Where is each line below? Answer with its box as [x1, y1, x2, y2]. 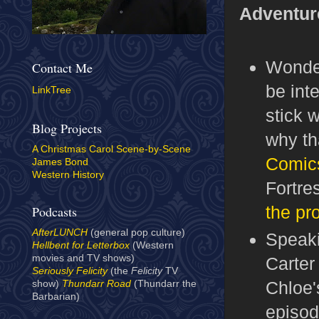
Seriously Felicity [32, 266, 108, 277]
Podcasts [32, 203, 77, 221]
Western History [32, 169, 104, 181]
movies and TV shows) [32, 253, 135, 264]
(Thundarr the [131, 278, 197, 290]
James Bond [32, 157, 88, 168]
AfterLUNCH [32, 227, 88, 239]
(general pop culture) [88, 227, 185, 239]
